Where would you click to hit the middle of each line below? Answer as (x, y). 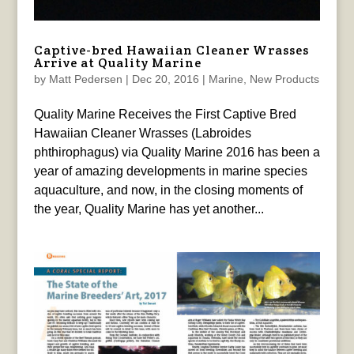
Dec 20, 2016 (165, 79)
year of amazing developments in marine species (170, 171)
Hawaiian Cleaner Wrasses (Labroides (142, 134)
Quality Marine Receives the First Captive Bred (165, 115)
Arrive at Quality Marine (117, 63)
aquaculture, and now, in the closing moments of (168, 190)
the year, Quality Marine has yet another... (149, 209)
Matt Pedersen (85, 79)
